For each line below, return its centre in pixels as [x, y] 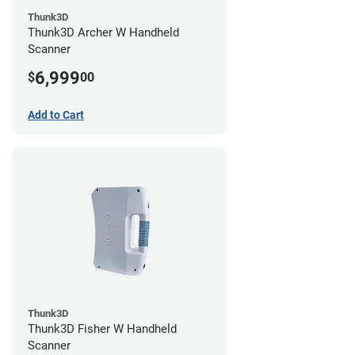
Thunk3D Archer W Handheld [103, 32]
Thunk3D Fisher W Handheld [102, 328]
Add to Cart [56, 115]
